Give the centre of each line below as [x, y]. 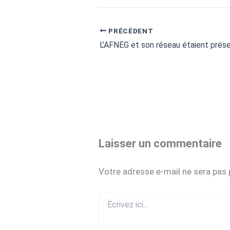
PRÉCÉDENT [130, 31]
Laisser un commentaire [160, 144]
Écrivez [110, 196]
